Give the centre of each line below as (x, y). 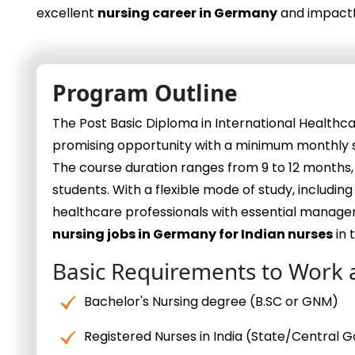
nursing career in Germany (187, 13)
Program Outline (145, 93)
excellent (67, 13)
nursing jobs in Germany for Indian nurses (193, 235)
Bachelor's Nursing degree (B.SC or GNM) (211, 302)
